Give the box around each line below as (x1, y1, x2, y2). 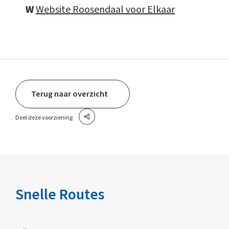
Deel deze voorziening (15, 113, 73, 122)
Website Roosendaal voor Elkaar (36, 3, 175, 17)
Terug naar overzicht (31, 88, 108, 100)
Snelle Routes (15, 184, 104, 205)
